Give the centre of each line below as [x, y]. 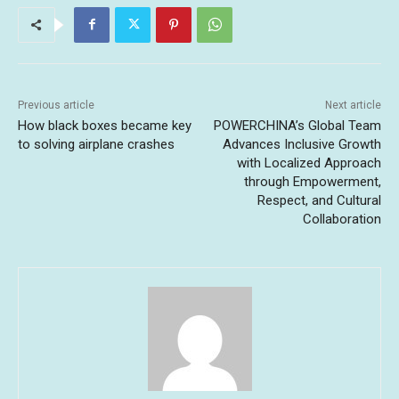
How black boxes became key [105, 125]
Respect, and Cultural [319, 200]
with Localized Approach [309, 163]
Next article [353, 105]
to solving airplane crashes [96, 144]
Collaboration [342, 219]
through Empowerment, [312, 181]
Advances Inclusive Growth [301, 144]
